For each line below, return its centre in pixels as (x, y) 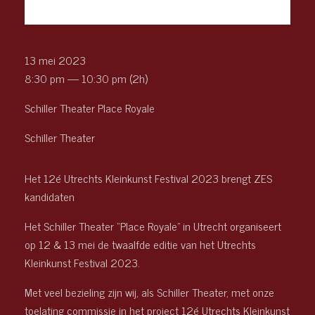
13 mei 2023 (55, 60)
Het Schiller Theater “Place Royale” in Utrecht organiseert (153, 226)
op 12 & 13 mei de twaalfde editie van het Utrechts (140, 244)
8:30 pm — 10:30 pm (76, 78)
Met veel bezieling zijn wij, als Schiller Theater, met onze (149, 292)
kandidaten (50, 196)
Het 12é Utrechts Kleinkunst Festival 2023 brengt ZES (148, 178)
